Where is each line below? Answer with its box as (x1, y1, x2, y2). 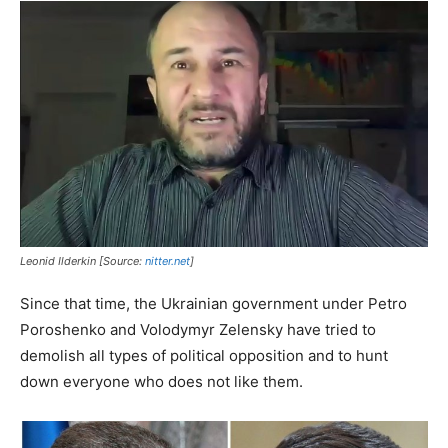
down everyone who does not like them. (20, 372, 303, 392)
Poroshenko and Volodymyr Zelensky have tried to (20, 320, 376, 340)
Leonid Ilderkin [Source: (20, 254, 145, 269)
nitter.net (145, 254, 190, 269)
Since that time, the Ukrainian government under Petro (20, 294, 407, 314)
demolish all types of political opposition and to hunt (20, 346, 388, 366)
